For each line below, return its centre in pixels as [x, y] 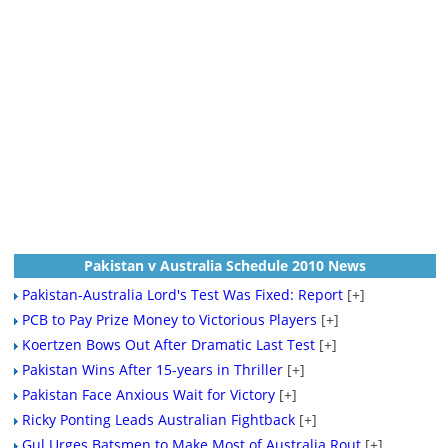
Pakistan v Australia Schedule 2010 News [224, 265]
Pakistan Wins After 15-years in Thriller [152, 369]
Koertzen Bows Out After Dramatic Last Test [168, 344]
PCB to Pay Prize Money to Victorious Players [169, 319]
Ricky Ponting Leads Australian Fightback [158, 419]
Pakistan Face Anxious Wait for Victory [148, 394]
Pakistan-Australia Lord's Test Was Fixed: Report [182, 294]
